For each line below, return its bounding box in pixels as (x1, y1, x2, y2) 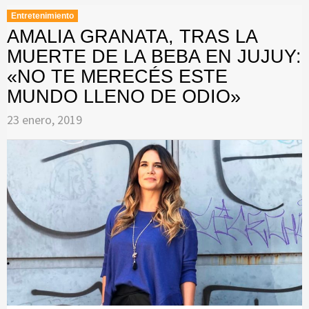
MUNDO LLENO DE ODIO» (7, 86, 241, 108)
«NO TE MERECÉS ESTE (7, 66, 228, 88)
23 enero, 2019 (7, 112, 82, 128)
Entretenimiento (11, 11, 74, 21)
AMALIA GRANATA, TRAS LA (7, 26, 257, 48)
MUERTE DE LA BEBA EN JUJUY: (7, 46, 301, 68)
